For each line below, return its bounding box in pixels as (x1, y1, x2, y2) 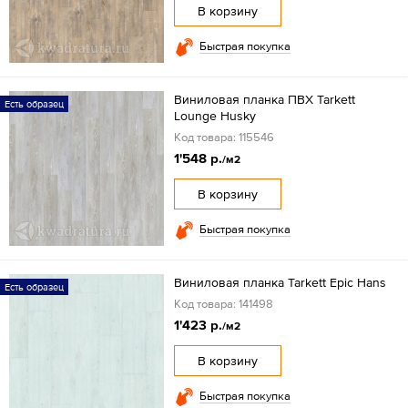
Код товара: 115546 (173, 130, 274, 145)
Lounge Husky (173, 108, 256, 124)
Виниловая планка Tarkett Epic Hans (173, 275, 386, 291)
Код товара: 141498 (173, 297, 273, 311)
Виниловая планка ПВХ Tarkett (173, 92, 355, 107)
